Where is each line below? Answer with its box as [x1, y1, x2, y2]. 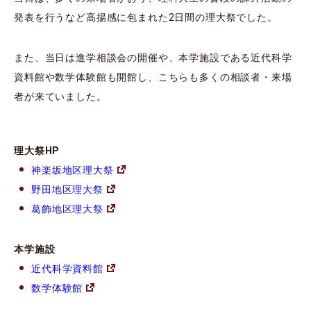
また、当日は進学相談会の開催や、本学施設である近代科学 [14, 52, 292, 64]
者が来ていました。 [14, 91, 107, 103]
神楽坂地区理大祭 [31, 165, 114, 176]
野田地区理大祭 [31, 184, 103, 196]
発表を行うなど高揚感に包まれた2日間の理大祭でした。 [14, 12, 278, 24]
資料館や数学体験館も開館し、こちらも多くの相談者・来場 [14, 72, 292, 83]
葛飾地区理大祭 [31, 203, 103, 215]
